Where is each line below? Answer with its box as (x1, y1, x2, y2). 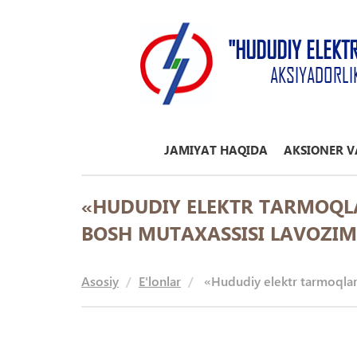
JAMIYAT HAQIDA (164, 142, 268, 158)
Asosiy (81, 273, 119, 289)
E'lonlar (139, 273, 181, 289)
